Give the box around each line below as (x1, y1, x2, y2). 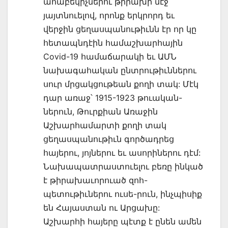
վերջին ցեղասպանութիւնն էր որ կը (43, 23, 196, 34)
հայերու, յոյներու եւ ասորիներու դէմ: (43, 147, 201, 158)
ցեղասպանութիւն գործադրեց (43, 133, 174, 144)
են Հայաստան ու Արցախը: (43, 202, 160, 213)
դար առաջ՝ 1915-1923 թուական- (43, 92, 182, 103)
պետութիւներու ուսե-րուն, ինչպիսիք (43, 188, 202, 199)
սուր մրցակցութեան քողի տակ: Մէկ (43, 78, 198, 89)
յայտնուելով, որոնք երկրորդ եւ (43, 10, 175, 20)
